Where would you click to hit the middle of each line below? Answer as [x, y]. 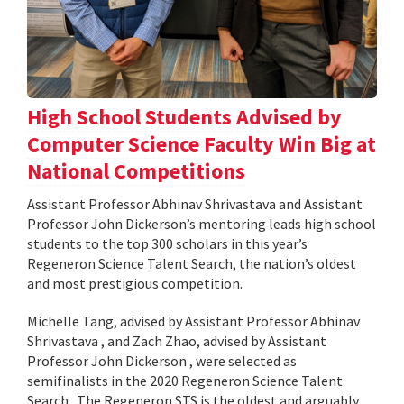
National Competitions [136, 171]
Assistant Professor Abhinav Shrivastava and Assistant [195, 204]
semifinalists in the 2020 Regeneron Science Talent [185, 381]
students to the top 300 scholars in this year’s [167, 244]
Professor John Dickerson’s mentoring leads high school [202, 224]
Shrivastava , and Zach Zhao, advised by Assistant [177, 341]
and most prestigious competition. [135, 284]
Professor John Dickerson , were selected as [162, 361]
